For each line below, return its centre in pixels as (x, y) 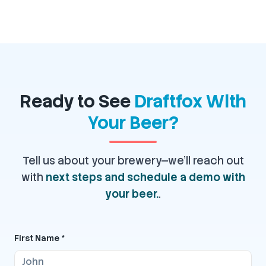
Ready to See (77, 101)
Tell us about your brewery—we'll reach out (133, 160)
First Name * (39, 238)
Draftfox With (190, 101)
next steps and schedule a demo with (145, 177)
